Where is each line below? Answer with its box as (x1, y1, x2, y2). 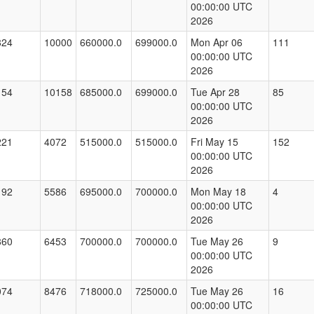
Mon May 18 (191, 184, 246, 199)
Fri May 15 (191, 135, 238, 149)
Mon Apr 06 (191, 35, 243, 50)
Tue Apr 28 (191, 85, 240, 100)
